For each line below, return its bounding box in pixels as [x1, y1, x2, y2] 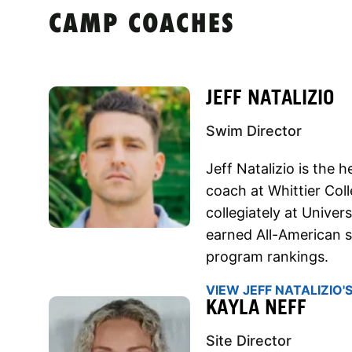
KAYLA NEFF [206, 294, 306, 319]
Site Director [206, 332, 291, 349]
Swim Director [206, 122, 302, 139]
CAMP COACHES [49, 11, 235, 39]
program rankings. [206, 247, 328, 265]
